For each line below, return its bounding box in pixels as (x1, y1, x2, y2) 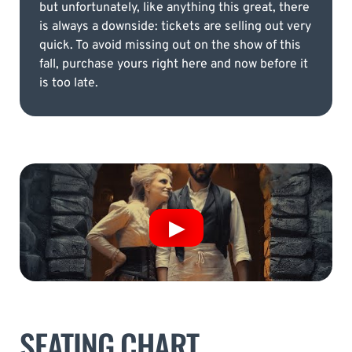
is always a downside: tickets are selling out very (39, 18, 311, 35)
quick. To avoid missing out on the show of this (39, 37, 301, 53)
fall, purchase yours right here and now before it (39, 56, 308, 72)
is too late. (39, 75, 98, 91)
